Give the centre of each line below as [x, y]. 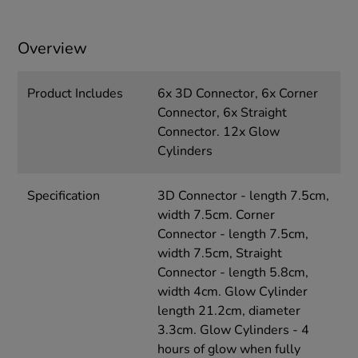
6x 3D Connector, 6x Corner [237, 93]
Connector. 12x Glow [218, 131]
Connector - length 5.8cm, [233, 272]
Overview [53, 48]
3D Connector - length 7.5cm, [243, 195]
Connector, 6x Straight [222, 112]
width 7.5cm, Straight [219, 253]
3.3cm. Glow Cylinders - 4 [233, 330]
